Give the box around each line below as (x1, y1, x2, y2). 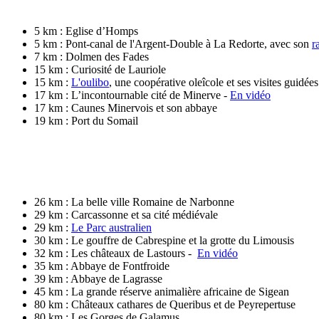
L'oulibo (71, 75, 109, 88)
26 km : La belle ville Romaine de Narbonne (34, 195, 234, 208)
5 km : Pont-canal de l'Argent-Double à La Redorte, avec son (34, 37, 312, 50)
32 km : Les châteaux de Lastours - (34, 246, 197, 259)
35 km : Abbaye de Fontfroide (34, 259, 169, 272)
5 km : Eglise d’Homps (34, 24, 138, 37)
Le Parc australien (71, 221, 152, 234)
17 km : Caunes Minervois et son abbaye (34, 101, 217, 114)
